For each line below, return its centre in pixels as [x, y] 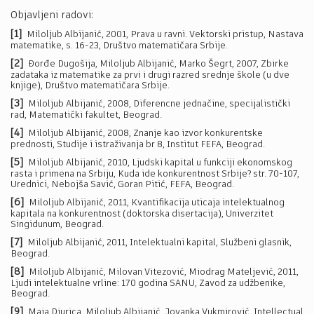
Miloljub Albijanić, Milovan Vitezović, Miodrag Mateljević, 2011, [164, 272]
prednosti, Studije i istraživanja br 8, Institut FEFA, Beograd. [138, 145]
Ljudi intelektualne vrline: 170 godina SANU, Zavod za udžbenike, [148, 284]
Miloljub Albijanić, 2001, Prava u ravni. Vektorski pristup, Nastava [165, 35]
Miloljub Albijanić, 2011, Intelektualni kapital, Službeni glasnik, [159, 243]
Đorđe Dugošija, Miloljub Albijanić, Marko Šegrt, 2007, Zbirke [158, 64]
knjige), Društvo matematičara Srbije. [90, 86]
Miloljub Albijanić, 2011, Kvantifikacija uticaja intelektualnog [157, 203]
